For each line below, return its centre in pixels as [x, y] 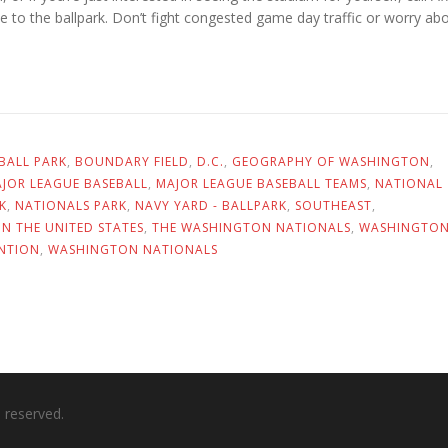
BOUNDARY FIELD [132, 161]
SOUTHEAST [333, 205]
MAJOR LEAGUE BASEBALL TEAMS [261, 183]
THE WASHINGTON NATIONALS [251, 227]
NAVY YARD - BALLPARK [211, 205]
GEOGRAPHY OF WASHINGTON [331, 161]
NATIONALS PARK [71, 205]
